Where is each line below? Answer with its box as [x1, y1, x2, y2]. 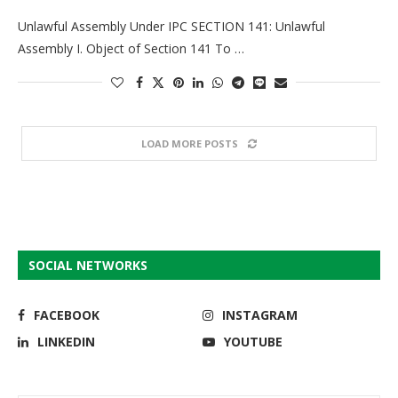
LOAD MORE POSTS [141, 136, 238, 150]
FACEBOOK [34, 306, 99, 323]
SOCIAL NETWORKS [28, 256, 147, 274]
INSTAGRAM [222, 306, 298, 323]
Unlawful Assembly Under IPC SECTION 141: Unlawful [18, 17, 325, 35]
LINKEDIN [37, 332, 95, 350]
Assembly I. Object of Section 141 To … [18, 39, 244, 57]
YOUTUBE [224, 332, 283, 350]
